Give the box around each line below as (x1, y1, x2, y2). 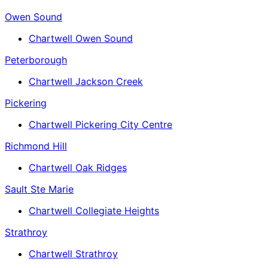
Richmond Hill (5, 139, 67, 152)
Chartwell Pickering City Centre (29, 118, 172, 130)
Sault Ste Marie (5, 182, 74, 195)
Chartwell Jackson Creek (29, 75, 143, 87)
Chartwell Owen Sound (29, 32, 133, 44)
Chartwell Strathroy (29, 247, 118, 260)
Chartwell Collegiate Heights (29, 204, 159, 217)
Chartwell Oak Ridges (29, 161, 127, 173)
